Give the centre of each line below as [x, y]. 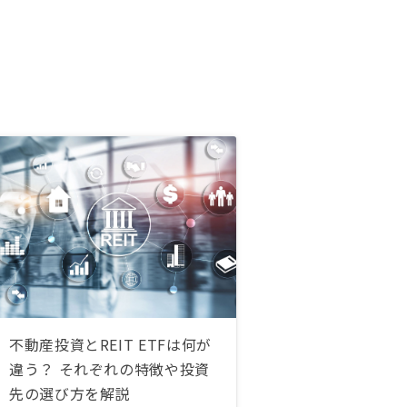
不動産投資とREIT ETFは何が [110, 344]
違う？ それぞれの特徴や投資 [109, 369]
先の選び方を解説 [70, 393]
